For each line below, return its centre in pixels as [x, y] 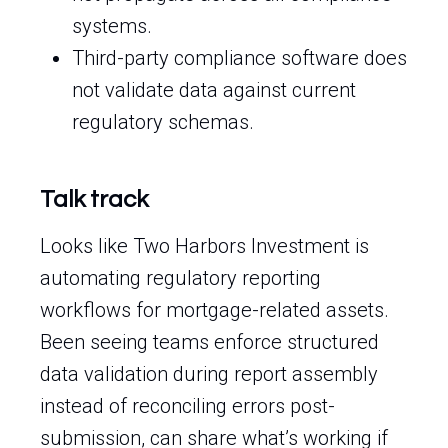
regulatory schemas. [163, 122]
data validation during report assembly [209, 374]
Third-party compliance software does [239, 58]
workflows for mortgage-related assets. [214, 310]
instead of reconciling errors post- [187, 406]
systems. [112, 26]
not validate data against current [214, 90]
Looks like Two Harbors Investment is [204, 246]
